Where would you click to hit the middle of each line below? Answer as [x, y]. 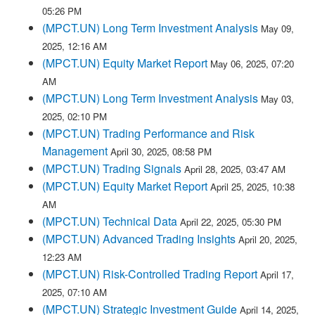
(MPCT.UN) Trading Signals [112, 168]
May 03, [277, 99]
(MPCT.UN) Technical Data [110, 221]
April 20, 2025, [268, 239]
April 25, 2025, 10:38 [252, 187]
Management [75, 151]
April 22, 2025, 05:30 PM [231, 222]
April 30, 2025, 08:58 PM [161, 152]
